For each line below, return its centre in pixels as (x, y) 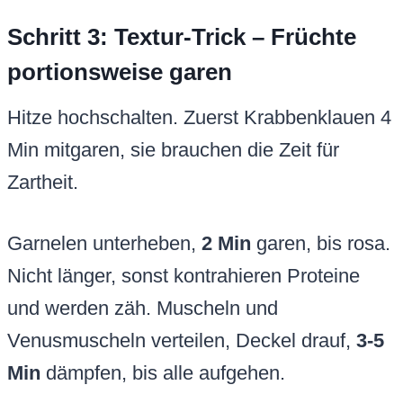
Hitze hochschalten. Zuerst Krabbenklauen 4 (199, 118)
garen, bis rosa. (321, 244)
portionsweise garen (120, 72)
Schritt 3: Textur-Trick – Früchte (182, 37)
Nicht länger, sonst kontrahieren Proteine (184, 276)
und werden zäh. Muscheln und (143, 309)
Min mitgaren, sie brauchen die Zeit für (173, 150)
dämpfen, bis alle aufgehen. (163, 373)
